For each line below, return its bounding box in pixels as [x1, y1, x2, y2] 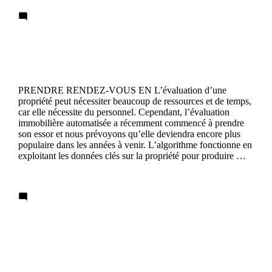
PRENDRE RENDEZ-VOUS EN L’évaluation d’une [18, 85, 226, 96]
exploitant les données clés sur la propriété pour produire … [18, 151, 246, 161]
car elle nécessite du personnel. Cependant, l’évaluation [18, 107, 229, 118]
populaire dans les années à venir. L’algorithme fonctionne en [18, 140, 252, 151]
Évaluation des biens [18, 36, 146, 52]
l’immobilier [18, 233, 97, 249]
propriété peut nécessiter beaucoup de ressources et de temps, [18, 96, 251, 107]
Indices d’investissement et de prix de [18, 216, 250, 233]
